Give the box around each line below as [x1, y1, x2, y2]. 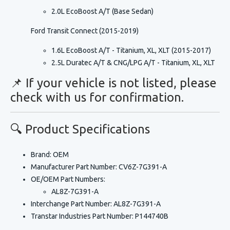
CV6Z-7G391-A [117, 163, 167, 171]
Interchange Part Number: [31, 200, 112, 208]
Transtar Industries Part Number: [31, 212, 133, 220]
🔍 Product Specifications [10, 122, 150, 136]
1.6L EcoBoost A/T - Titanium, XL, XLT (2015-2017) [51, 46, 211, 54]
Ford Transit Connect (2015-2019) [31, 27, 139, 35]
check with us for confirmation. [10, 90, 184, 104]
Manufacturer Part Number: [31, 163, 117, 171]
